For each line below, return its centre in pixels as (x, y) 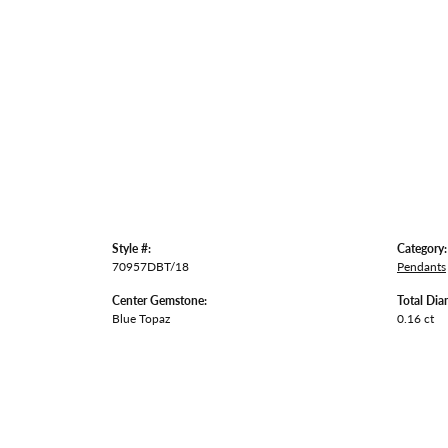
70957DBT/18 (150, 266)
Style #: (131, 248)
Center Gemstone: (159, 300)
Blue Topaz (141, 318)
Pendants (421, 266)
